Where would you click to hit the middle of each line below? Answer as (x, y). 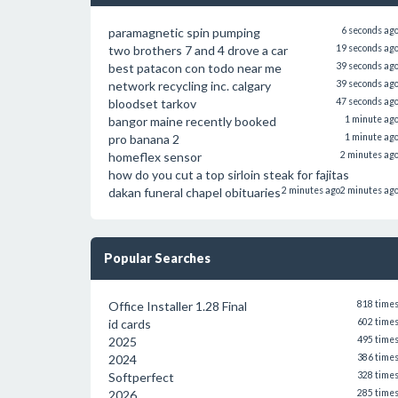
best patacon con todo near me (195, 68)
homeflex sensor (155, 157)
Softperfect (141, 377)
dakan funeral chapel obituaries (195, 192)
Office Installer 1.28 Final (178, 306)
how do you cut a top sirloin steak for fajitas (229, 175)
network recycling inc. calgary (190, 86)
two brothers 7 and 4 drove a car (198, 50)
